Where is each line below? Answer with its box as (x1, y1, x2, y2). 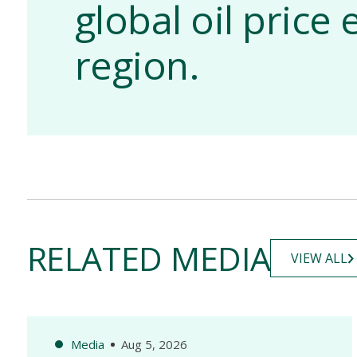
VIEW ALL (291, 249, 348, 267)
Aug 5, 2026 (120, 336, 187, 352)
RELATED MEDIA (26, 236, 271, 280)
